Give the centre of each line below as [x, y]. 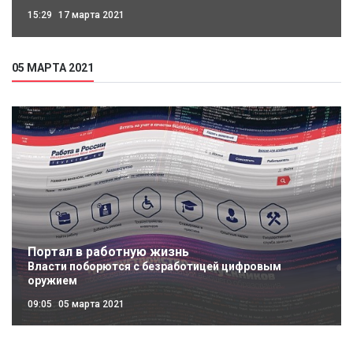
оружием [52, 281]
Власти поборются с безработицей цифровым [154, 267]
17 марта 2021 [90, 15]
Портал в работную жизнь [108, 252]
